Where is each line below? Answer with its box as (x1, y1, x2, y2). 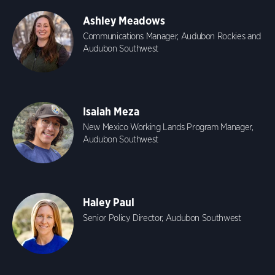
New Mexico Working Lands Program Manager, (83, 122, 254, 133)
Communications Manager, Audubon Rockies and (83, 31, 261, 42)
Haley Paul (83, 196, 134, 209)
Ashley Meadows (83, 14, 165, 27)
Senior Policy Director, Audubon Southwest (83, 212, 241, 223)
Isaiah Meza (83, 105, 139, 118)
